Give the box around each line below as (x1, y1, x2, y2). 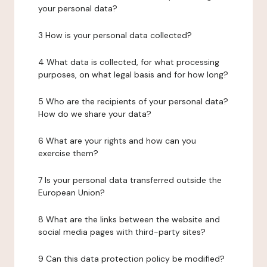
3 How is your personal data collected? (38, 30, 192, 41)
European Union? (38, 187, 105, 198)
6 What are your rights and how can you (38, 135, 196, 146)
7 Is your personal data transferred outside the (38, 175, 222, 185)
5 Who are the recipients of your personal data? (38, 96, 228, 107)
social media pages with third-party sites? (38, 226, 206, 237)
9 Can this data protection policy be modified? (38, 253, 225, 264)
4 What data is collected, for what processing (38, 57, 219, 67)
